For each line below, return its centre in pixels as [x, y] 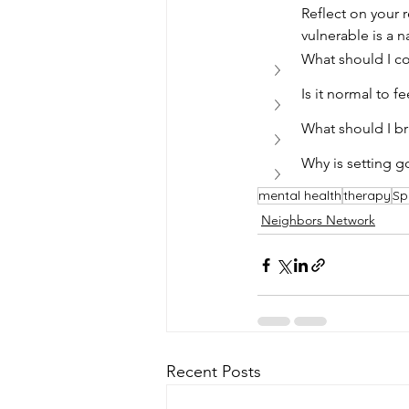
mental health [300, 195]
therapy [367, 195]
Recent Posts [214, 372]
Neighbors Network [318, 220]
